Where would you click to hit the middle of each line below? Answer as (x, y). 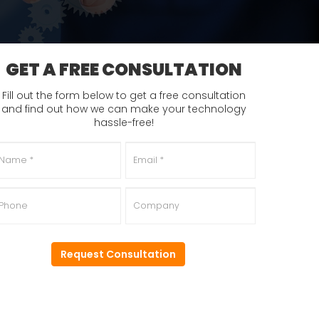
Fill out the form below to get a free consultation (124, 95)
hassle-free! (124, 122)
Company (152, 189)
